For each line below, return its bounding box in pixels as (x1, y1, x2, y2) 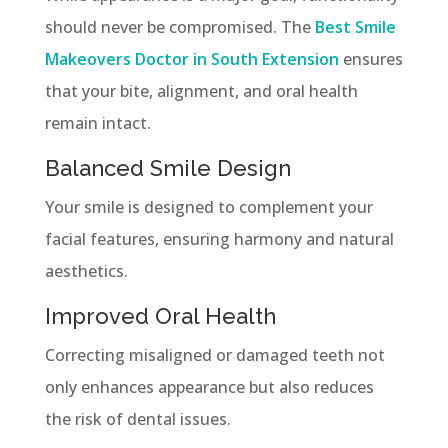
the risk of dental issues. (44, 407, 231, 430)
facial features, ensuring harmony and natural (44, 227, 394, 250)
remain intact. (44, 111, 151, 134)
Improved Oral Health (44, 302, 276, 329)
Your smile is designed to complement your (44, 195, 373, 218)
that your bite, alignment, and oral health (44, 79, 358, 102)
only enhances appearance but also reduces (44, 375, 374, 398)
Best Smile (314, 15, 396, 38)
